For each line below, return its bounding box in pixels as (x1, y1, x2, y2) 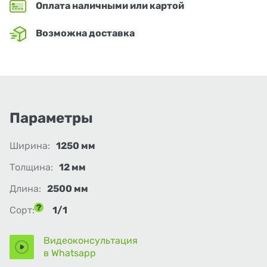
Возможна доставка (36, 27, 135, 39)
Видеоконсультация (44, 235, 138, 247)
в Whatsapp (44, 247, 96, 259)
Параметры (10, 110, 93, 127)
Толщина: (10, 162, 53, 173)
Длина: (10, 183, 41, 195)
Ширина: (10, 140, 50, 152)
